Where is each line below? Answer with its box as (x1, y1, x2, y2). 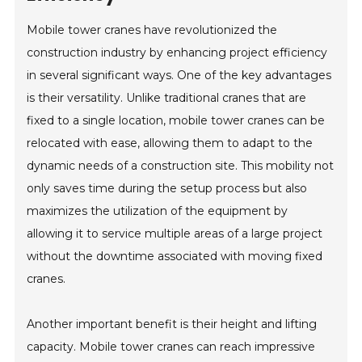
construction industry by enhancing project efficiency (27, 45, 328, 61)
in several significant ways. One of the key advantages (27, 68, 332, 83)
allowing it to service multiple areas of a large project (27, 226, 323, 242)
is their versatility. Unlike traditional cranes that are (27, 90, 307, 106)
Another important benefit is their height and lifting (27, 317, 318, 332)
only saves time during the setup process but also (27, 181, 308, 196)
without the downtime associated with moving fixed (27, 249, 323, 264)
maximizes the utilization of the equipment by (27, 204, 288, 219)
